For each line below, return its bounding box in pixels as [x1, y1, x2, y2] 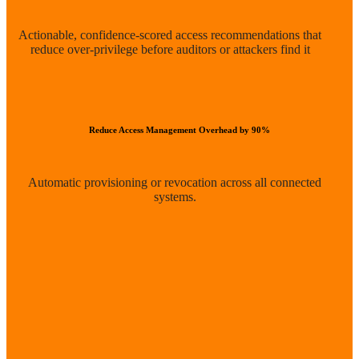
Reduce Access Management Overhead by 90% [89, 125, 270, 135]
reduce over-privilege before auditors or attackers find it [30, 42, 310, 56]
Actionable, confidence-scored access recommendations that [18, 28, 321, 42]
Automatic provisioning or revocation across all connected [28, 175, 321, 189]
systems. [153, 190, 196, 204]
